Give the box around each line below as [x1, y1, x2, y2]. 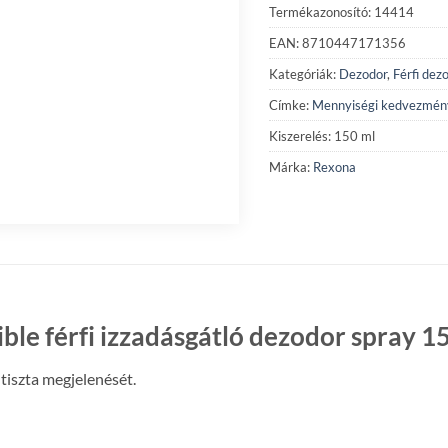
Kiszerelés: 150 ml [269, 127, 375, 144]
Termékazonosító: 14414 [269, 3, 414, 20]
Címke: [269, 96, 312, 113]
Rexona [313, 158, 356, 175]
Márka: [269, 158, 313, 175]
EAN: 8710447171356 [269, 34, 406, 51]
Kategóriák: [269, 65, 339, 82]
